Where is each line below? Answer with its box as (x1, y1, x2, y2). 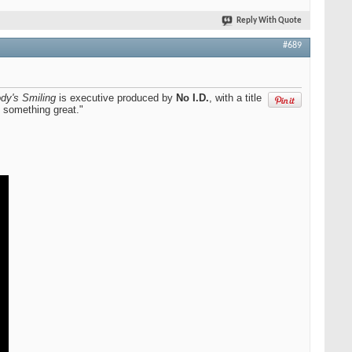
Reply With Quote (236, 16, 302, 26)
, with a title (209, 92, 262, 104)
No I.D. (176, 92, 209, 104)
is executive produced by (56, 92, 176, 104)
